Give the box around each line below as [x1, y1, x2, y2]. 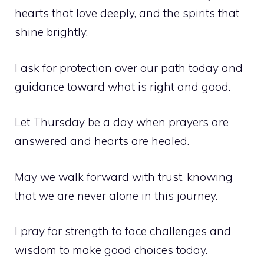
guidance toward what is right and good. [15, 79, 230, 94]
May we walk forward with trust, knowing [15, 169, 233, 184]
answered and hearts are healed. [15, 134, 189, 148]
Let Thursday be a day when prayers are [15, 115, 229, 130]
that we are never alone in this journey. [15, 188, 217, 203]
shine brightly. [15, 25, 88, 39]
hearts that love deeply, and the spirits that [15, 6, 239, 21]
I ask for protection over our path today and [15, 60, 243, 75]
